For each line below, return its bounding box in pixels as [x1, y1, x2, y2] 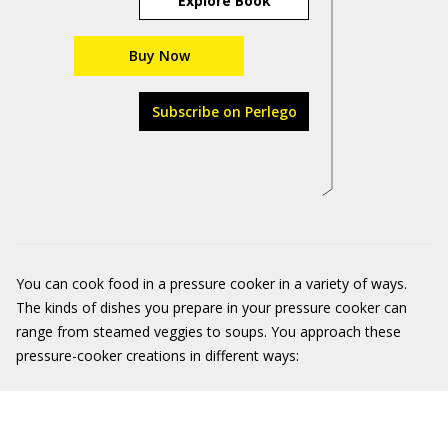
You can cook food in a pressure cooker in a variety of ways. [16, 274, 407, 293]
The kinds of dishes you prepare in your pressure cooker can [16, 298, 407, 317]
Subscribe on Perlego [151, 102, 297, 121]
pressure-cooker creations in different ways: [16, 346, 299, 365]
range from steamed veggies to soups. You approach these [16, 322, 401, 341]
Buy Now [128, 46, 190, 65]
